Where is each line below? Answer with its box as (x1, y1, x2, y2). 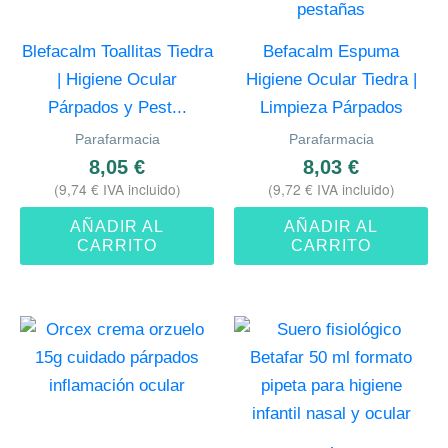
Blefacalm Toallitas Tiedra (21, 41, 213, 61)
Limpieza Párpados (259, 97, 403, 117)
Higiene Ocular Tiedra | (245, 69, 417, 89)
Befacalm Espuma (263, 41, 399, 61)
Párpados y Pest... (47, 97, 187, 117)
